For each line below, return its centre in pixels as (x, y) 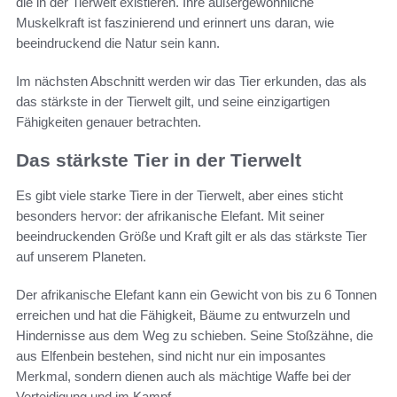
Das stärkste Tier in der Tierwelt (159, 160)
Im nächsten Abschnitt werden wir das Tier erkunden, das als (191, 81)
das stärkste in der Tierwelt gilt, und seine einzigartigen (173, 101)
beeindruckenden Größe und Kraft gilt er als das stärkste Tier (191, 237)
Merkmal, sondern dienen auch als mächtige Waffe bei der (183, 377)
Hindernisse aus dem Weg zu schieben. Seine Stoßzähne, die (195, 336)
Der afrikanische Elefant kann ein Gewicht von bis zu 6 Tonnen (196, 295)
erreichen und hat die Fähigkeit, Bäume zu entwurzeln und (183, 315)
